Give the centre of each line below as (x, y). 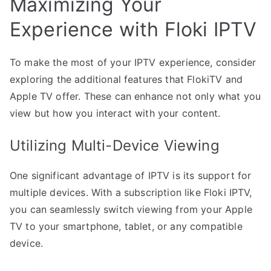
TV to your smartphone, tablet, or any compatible (126, 227)
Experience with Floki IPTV (133, 30)
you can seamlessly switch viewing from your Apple (131, 210)
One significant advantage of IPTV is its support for (131, 176)
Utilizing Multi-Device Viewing (115, 146)
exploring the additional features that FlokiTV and (126, 80)
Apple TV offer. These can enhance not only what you (135, 96)
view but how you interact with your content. (115, 113)
